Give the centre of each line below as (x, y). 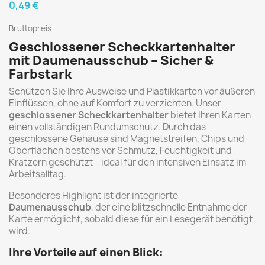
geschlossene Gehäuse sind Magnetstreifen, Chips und (127, 139)
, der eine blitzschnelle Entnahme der (169, 207)
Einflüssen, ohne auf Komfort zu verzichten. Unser (115, 103)
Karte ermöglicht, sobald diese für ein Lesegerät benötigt (131, 219)
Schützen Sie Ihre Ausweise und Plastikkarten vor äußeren (132, 91)
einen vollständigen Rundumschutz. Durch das (107, 127)
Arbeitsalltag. (38, 174)
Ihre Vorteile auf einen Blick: (86, 252)
